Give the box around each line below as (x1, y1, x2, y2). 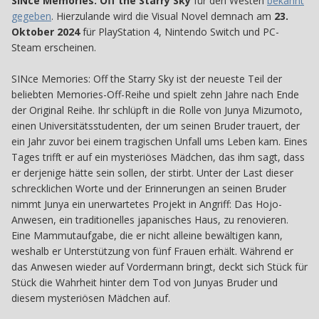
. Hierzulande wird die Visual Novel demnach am (51, 9, 274, 23)
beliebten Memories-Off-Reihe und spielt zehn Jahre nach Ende (11, 87, 299, 101)
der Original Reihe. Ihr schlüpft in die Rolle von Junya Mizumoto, (11, 103, 303, 117)
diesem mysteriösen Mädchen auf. (11, 291, 170, 305)
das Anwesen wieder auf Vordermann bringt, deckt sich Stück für (11, 259, 308, 273)
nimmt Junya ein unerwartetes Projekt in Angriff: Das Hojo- (11, 197, 282, 211)
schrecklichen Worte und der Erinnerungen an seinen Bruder (11, 181, 286, 195)
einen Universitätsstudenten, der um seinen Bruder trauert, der (11, 118, 300, 132)
